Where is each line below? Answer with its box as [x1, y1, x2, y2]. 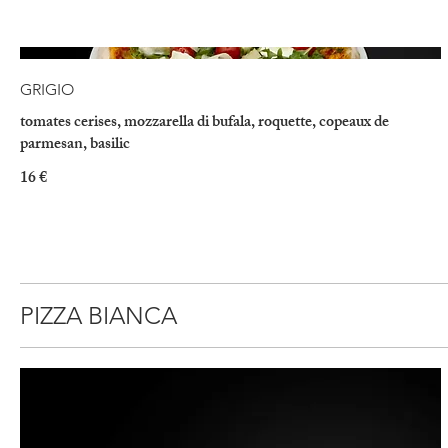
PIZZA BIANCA [20, 300, 177, 330]
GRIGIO [20, 79, 74, 99]
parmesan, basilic [20, 130, 130, 160]
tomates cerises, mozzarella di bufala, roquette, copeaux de [20, 108, 389, 138]
